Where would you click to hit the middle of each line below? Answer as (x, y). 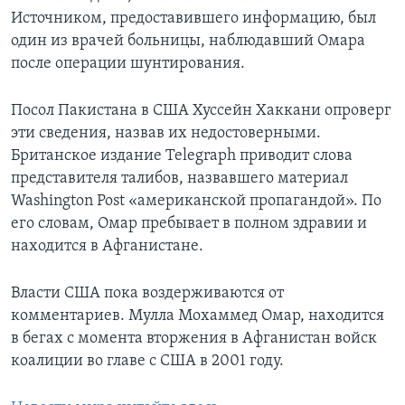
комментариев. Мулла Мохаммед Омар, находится (198, 316)
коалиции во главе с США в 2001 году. (147, 362)
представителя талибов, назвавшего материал (179, 179)
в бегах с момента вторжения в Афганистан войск (194, 339)
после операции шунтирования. (128, 64)
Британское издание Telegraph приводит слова (182, 156)
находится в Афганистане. (107, 247)
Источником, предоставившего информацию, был (193, 19)
